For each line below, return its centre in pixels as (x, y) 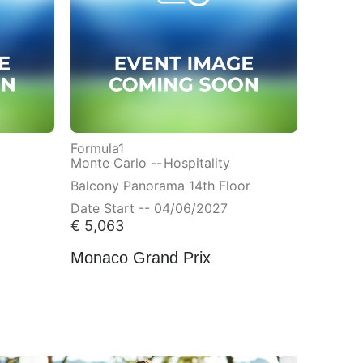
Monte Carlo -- (116, 161)
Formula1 (97, 146)
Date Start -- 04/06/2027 (149, 206)
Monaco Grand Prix (140, 256)
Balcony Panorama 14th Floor (160, 184)
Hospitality (196, 161)
